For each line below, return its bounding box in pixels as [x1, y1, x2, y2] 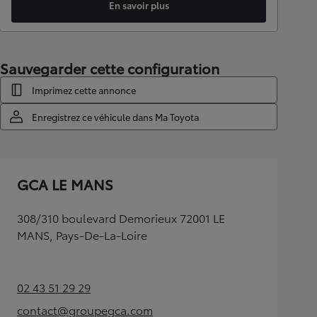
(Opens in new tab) [53, 287, 156, 304]
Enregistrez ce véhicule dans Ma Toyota [32, 110, 199, 123]
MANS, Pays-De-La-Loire [17, 226, 147, 243]
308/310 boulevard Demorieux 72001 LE [17, 209, 225, 226]
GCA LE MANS [17, 174, 113, 194]
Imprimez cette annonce [32, 83, 136, 96]
